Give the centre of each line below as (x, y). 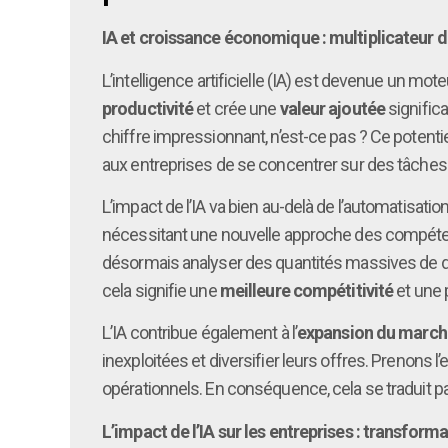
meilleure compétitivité (306, 290)
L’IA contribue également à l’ (199, 333)
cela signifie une (161, 290)
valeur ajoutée (332, 108)
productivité (148, 108)
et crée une (236, 108)
